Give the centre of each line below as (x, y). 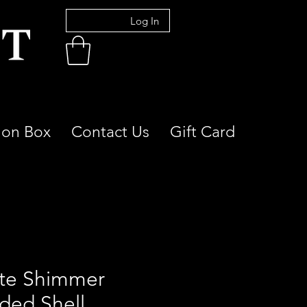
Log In (145, 21)
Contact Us (110, 132)
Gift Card (202, 132)
